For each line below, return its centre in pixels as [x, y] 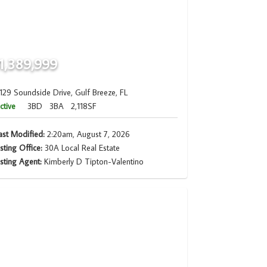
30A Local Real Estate [81, 148]
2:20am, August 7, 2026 [87, 134]
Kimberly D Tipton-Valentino [94, 161]
